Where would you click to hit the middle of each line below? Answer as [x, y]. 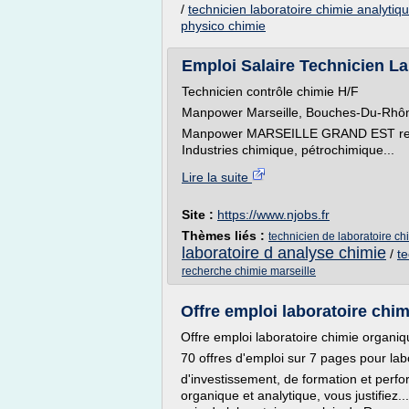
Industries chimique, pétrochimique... [288, 150]
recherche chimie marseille [249, 271]
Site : [199, 215]
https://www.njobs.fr [273, 215]
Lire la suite [217, 177]
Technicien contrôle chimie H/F [270, 91]
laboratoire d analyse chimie [284, 253]
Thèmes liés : [225, 236]
